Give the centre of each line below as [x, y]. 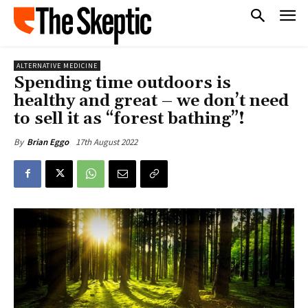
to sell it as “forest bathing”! [129, 119]
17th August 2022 [107, 142]
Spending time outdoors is [122, 83]
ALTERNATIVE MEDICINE [57, 65]
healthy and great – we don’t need [151, 101]
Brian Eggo [48, 142]
